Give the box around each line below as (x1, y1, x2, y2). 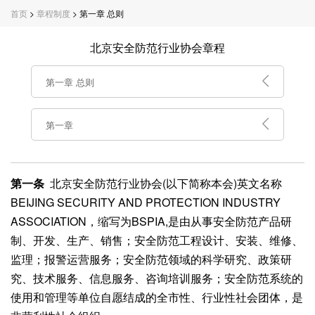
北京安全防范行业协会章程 (90, 39, 225, 56)
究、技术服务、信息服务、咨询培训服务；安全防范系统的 (11, 270, 303, 286)
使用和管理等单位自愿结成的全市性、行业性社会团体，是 (11, 289, 303, 305)
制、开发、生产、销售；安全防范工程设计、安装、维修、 (11, 232, 303, 248)
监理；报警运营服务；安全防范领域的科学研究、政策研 (11, 251, 292, 267)
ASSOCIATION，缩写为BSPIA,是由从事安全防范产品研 (11, 213, 292, 229)
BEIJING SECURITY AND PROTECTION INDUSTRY (11, 194, 281, 210)
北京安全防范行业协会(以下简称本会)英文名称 (44, 175, 282, 191)
